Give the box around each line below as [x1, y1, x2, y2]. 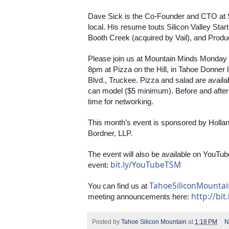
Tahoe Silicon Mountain [121, 218, 187, 225]
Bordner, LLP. [88, 128, 132, 138]
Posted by [92, 218, 121, 225]
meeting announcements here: [88, 192, 191, 201]
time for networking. [88, 97, 153, 106]
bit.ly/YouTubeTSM [110, 158, 181, 170]
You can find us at [88, 181, 149, 190]
